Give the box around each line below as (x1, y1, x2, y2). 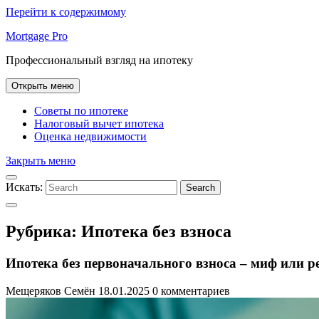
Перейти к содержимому (6, 6, 126, 18)
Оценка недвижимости (34, 130, 147, 142)
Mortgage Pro (6, 30, 68, 42)
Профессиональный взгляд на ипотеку (6, 54, 193, 66)
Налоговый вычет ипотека (34, 117, 164, 130)
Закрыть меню (6, 155, 75, 167)
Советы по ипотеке (34, 105, 128, 117)
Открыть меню (11, 80, 74, 91)
